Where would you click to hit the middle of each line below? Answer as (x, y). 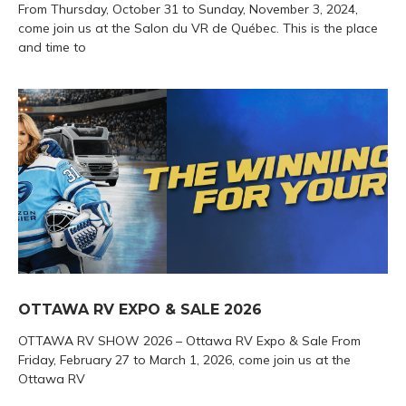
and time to (52, 47)
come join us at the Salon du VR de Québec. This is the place (198, 28)
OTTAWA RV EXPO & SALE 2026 (140, 309)
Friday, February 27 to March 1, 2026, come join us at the (184, 359)
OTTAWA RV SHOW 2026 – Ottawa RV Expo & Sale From (189, 340)
